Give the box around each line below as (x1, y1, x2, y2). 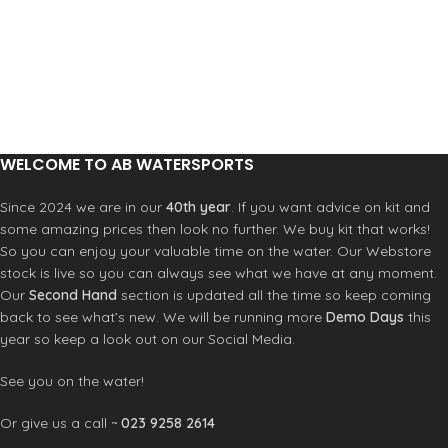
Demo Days (326, 308, 404, 327)
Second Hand (29, 286, 117, 305)
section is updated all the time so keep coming (117, 286, 431, 305)
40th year (166, 198, 231, 217)
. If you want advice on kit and (231, 198, 430, 217)
